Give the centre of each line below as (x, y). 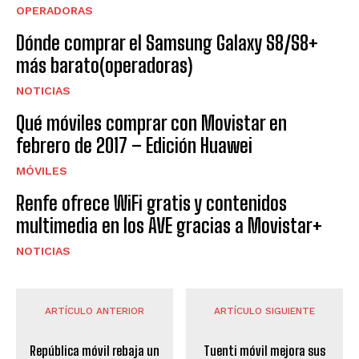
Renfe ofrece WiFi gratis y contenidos (151, 203)
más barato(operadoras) (104, 65)
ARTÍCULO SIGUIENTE (265, 311)
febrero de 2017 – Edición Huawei (134, 145)
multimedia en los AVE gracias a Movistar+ (169, 225)
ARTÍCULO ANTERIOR (94, 311)
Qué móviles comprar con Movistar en (151, 123)
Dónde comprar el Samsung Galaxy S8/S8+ (167, 42)
